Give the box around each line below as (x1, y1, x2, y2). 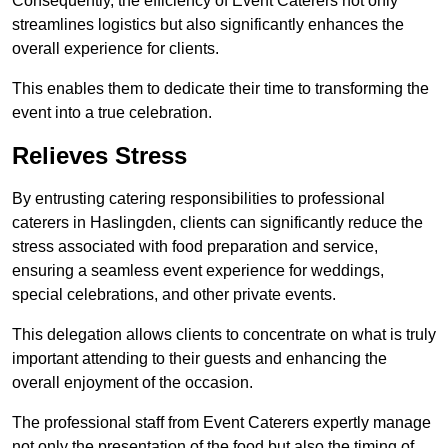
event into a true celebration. (12, 104, 212, 122)
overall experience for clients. (12, 40, 219, 58)
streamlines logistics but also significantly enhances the (12, 16, 404, 34)
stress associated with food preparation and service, (12, 238, 378, 256)
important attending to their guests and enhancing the (12, 350, 387, 368)
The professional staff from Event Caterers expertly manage (12, 414, 431, 432)
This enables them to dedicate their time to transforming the (12, 80, 429, 98)
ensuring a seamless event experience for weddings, (12, 262, 384, 280)
